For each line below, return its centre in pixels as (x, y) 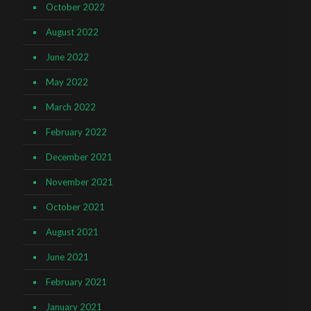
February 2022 (76, 132)
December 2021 (79, 157)
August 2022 (72, 32)
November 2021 (79, 182)
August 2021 (72, 232)
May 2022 (67, 82)
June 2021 (67, 257)
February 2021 (76, 281)
